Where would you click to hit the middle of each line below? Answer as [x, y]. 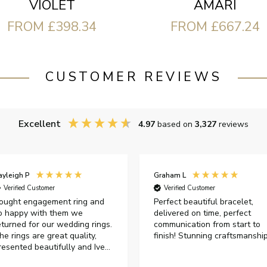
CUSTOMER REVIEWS [133, 77]
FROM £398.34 [52, 27]
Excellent [39, 124]
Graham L [170, 175]
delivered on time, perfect [202, 213]
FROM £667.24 [215, 27]
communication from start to [207, 225]
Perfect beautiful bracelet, [203, 202]
